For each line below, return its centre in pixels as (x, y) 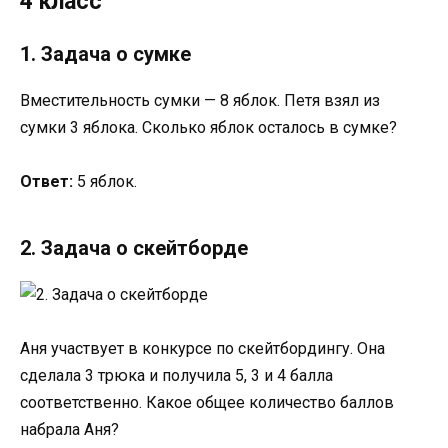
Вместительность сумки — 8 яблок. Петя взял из (200, 101)
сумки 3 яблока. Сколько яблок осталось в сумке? (208, 128)
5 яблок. (105, 182)
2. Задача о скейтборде (134, 248)
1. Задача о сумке (105, 54)
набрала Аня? (69, 430)
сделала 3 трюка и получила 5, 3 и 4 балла (176, 376)
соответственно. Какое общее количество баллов (207, 403)
